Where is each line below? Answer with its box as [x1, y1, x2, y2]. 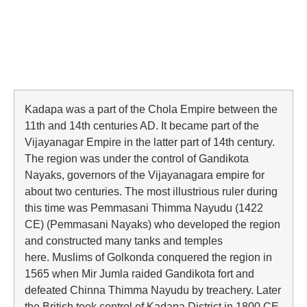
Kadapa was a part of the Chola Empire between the [25, 103, 278, 115]
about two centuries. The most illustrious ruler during [25, 185, 278, 197]
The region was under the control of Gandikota [25, 152, 249, 164]
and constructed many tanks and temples [25, 234, 223, 247]
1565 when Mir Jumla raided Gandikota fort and [25, 267, 254, 280]
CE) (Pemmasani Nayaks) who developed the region [25, 218, 280, 230]
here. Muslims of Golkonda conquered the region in [25, 251, 272, 263]
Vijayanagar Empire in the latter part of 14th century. [25, 136, 275, 148]
